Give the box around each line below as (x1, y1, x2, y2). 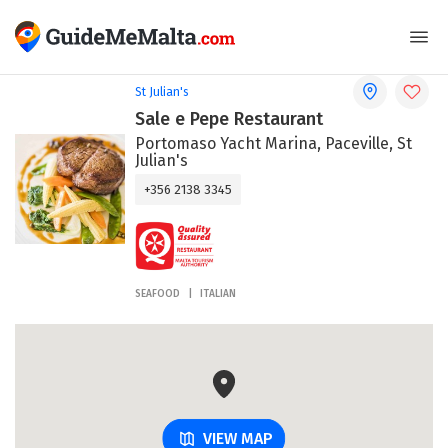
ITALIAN (200, 288, 236, 301)
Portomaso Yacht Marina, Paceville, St (135, 134, 412, 153)
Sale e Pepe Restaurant (135, 108, 323, 130)
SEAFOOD (135, 288, 180, 301)
